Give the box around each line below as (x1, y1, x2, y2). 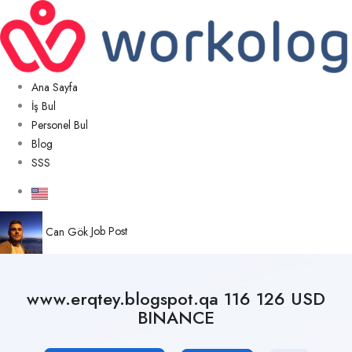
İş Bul (31, 98, 56, 115)
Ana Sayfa (31, 79, 78, 96)
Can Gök (42, 223, 91, 240)
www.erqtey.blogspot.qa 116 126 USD (27, 286, 325, 312)
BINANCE (137, 305, 214, 331)
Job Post (91, 223, 127, 240)
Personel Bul (31, 117, 88, 134)
